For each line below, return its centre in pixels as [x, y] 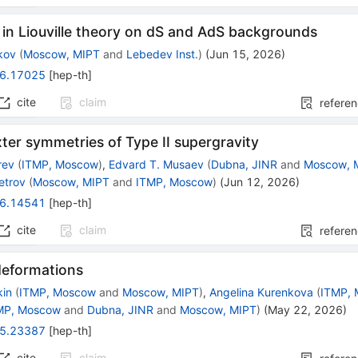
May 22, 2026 [306, 310]
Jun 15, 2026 [246, 54]
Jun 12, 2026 [260, 182]
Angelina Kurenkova [262, 292]
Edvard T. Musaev [157, 165]
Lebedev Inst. [163, 54]
